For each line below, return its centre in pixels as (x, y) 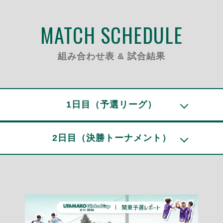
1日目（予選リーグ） (111, 104)
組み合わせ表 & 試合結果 (111, 56)
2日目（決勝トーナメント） (111, 138)
